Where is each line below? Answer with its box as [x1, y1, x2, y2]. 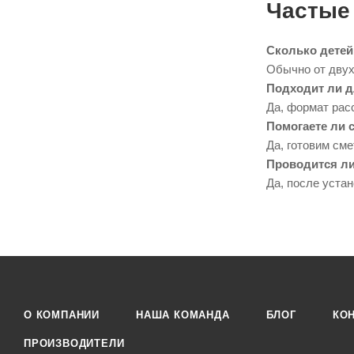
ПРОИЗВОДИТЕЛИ [24, 337, 125, 350]
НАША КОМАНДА [136, 309, 230, 322]
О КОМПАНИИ [24, 309, 100, 322]
